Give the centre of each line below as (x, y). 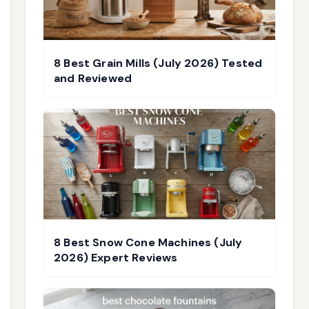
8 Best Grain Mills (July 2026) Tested (158, 63)
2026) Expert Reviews (116, 258)
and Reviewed (93, 78)
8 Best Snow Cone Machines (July (148, 242)
